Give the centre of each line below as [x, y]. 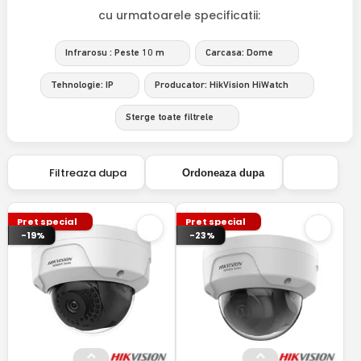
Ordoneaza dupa [223, 172]
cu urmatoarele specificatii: [180, 15]
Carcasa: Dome [240, 53]
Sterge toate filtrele [169, 118]
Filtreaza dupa [85, 172]
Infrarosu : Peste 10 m [115, 53]
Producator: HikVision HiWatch [221, 85]
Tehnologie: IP [82, 85]
